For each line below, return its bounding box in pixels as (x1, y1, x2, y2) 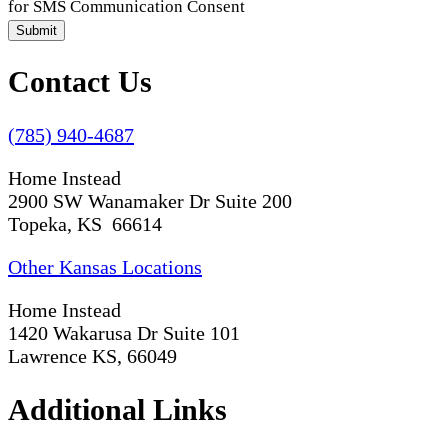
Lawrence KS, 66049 (8, 345, 177, 368)
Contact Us (8, 65, 152, 99)
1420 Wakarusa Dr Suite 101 (8, 322, 240, 345)
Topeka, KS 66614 (8, 213, 162, 236)
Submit (16, 22, 57, 38)
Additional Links (8, 393, 227, 427)
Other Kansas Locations (8, 256, 202, 279)
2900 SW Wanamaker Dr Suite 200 (8, 190, 292, 213)
